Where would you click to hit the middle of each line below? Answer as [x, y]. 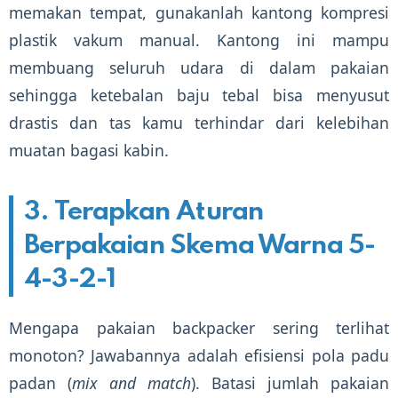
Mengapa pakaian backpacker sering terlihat [199, 327]
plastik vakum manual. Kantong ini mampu [199, 40]
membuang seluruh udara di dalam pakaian [199, 67]
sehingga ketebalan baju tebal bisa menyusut [199, 95]
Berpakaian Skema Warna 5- [200, 246]
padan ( [40, 382]
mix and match [131, 382]
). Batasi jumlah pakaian [290, 382]
